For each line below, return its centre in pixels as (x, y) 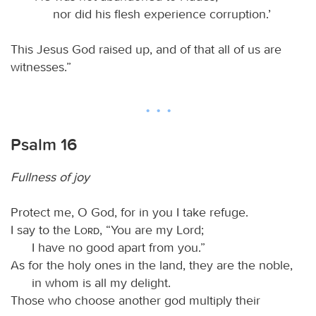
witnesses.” (41, 67)
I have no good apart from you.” (119, 247)
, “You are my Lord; (152, 230)
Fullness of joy (50, 177)
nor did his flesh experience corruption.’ (162, 14)
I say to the (42, 230)
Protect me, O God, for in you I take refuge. (129, 212)
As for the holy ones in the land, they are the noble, (152, 265)
